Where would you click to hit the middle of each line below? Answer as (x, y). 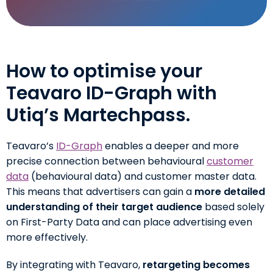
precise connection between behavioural (106, 161)
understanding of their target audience (104, 207)
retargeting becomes (196, 264)
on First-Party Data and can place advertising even (129, 222)
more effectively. (47, 237)
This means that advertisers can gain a (100, 191)
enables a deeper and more (172, 146)
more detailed (230, 191)
